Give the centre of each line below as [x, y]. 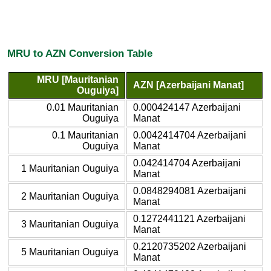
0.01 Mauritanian [83, 107]
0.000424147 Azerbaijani [187, 107]
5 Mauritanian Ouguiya [70, 252]
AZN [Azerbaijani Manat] [188, 85]
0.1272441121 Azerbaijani [189, 218]
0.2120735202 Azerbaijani [190, 246]
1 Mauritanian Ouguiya [70, 168]
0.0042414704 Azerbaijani [190, 135]
